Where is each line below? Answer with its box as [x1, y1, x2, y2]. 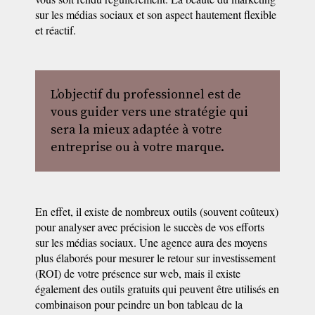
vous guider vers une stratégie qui [51, 104, 248, 120]
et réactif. [35, 22, 76, 37]
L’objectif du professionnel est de [51, 86, 241, 103]
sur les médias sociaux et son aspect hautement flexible [35, 7, 276, 22]
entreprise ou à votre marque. [51, 139, 224, 155]
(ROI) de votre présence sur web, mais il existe [35, 266, 240, 281]
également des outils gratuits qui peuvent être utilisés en [35, 281, 279, 296]
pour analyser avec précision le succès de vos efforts [35, 219, 264, 234]
